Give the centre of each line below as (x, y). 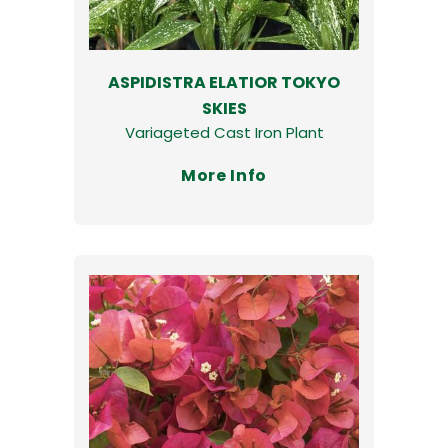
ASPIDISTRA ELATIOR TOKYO (224, 82)
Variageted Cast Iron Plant (224, 132)
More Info (224, 175)
